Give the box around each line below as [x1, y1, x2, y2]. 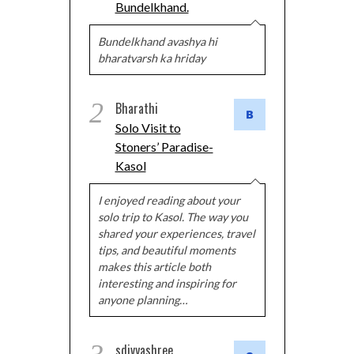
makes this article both [97, 259, 211, 273]
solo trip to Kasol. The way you [97, 209, 248, 224]
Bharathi [115, 98, 158, 118]
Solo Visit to [115, 119, 181, 135]
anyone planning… [97, 292, 187, 307]
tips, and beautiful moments [97, 243, 235, 257]
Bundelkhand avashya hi [97, 34, 217, 48]
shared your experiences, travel [97, 226, 255, 240]
